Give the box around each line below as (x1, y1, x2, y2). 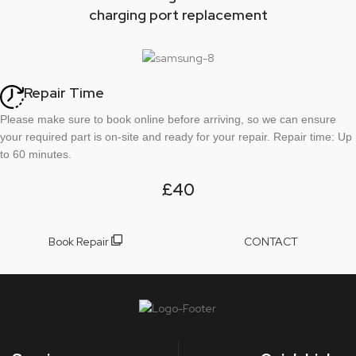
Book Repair (48, 234, 111, 249)
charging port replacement (88, 5, 268, 24)
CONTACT (244, 234, 298, 249)
